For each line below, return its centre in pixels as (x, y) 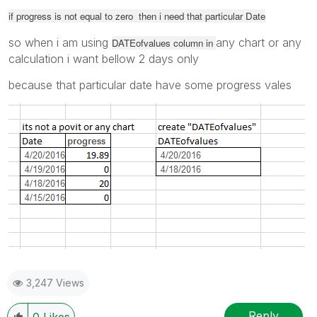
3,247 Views (55, 282)
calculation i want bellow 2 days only (104, 58)
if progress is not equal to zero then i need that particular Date (137, 16)
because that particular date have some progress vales (150, 85)
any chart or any (259, 42)
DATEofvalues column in (164, 42)
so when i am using (60, 42)
